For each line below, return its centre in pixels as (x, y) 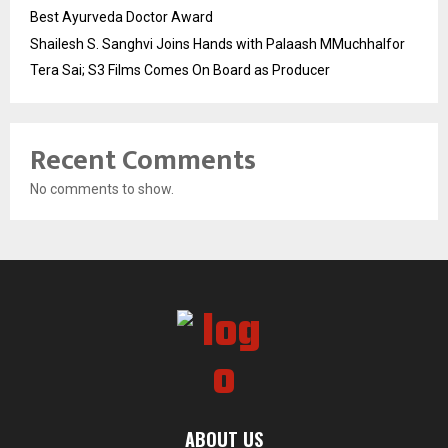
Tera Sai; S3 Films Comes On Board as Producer (180, 69)
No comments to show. (102, 188)
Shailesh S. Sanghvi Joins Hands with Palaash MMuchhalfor (217, 43)
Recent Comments (143, 160)
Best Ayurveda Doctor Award (121, 16)
